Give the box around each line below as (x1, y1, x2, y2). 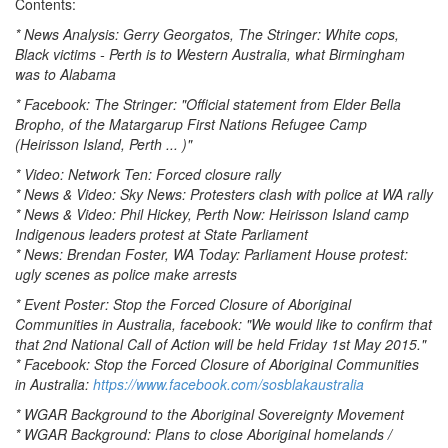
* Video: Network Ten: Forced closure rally (15, 164, 281, 184)
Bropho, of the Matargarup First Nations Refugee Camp (15, 114, 367, 134)
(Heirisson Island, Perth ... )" (15, 134, 192, 154)
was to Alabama (15, 64, 116, 84)
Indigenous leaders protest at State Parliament (15, 224, 308, 244)
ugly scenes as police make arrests (15, 264, 237, 284)
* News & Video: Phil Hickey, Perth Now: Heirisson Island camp (15, 204, 409, 224)
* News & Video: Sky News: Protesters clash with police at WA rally (15, 184, 433, 204)
